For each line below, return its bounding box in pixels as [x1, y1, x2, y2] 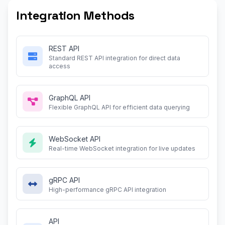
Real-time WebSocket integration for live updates [49, 145, 195, 152]
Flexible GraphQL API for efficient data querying [49, 103, 190, 111]
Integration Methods [16, 8, 135, 23]
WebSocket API [49, 135, 100, 143]
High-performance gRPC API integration [49, 186, 166, 193]
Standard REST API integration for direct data [49, 54, 180, 62]
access [49, 62, 70, 70]
